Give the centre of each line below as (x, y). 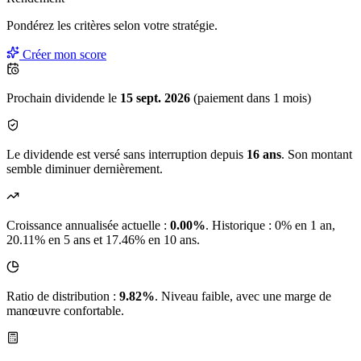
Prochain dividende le (63, 98)
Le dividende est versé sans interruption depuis (127, 155)
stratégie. (193, 26)
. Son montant (317, 155)
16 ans (264, 155)
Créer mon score (63, 55)
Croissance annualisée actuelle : (88, 226)
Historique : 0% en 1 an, (274, 226)
